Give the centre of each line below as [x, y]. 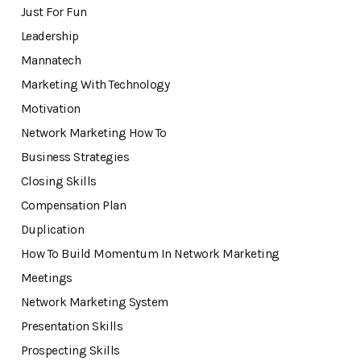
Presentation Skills [71, 326]
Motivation [50, 108]
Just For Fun [54, 12]
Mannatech [50, 60]
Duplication [52, 229]
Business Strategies [75, 157]
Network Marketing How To [93, 133]
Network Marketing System [94, 302]
